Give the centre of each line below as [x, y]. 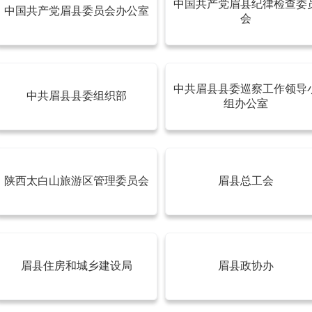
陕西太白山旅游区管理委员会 [77, 181]
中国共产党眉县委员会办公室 [77, 11]
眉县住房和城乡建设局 [77, 266]
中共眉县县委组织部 [77, 96]
